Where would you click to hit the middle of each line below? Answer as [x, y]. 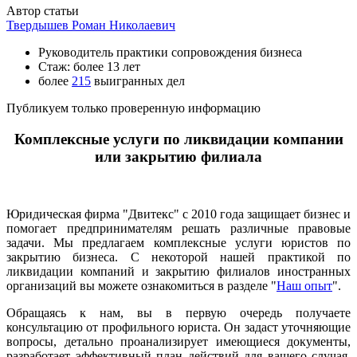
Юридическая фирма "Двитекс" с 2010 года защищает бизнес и [178, 214]
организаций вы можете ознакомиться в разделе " [141, 286]
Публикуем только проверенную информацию [133, 108]
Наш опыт [304, 286]
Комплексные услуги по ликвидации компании [178, 139]
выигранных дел [138, 80]
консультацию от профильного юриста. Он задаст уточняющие [178, 328]
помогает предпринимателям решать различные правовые [178, 229]
